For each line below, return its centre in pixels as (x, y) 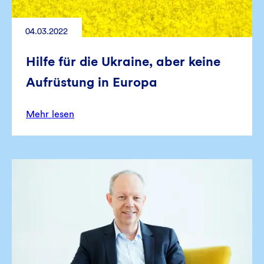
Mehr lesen (50, 114)
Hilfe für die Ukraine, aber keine (123, 62)
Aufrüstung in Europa (92, 82)
